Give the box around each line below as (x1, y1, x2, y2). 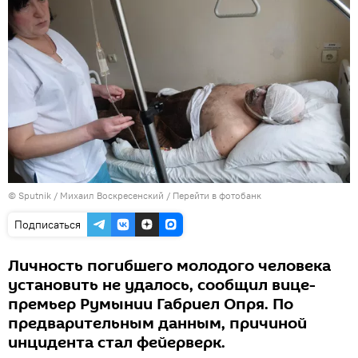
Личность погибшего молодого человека (8, 254, 331, 277)
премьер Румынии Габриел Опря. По (8, 292, 293, 316)
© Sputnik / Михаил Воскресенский (8, 189, 164, 201)
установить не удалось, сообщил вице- (8, 273, 316, 296)
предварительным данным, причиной (8, 312, 307, 335)
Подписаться (14, 217, 81, 232)
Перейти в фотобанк (173, 189, 261, 201)
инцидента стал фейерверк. (8, 331, 225, 354)
